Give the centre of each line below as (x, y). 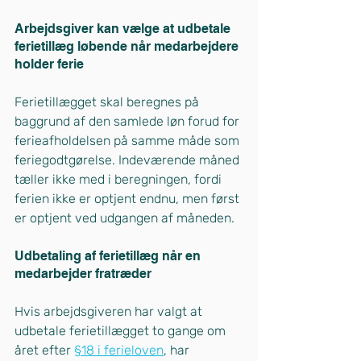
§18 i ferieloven (119, 351)
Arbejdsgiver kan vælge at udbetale (124, 29)
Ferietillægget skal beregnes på (108, 102)
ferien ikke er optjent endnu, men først (129, 199)
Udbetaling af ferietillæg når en (109, 256)
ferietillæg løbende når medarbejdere (128, 47)
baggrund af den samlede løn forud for (129, 122)
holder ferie (49, 64)
